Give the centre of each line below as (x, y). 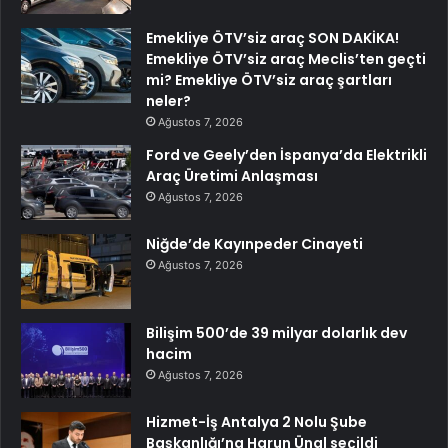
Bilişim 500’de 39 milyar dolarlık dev (276, 333)
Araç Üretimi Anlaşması (232, 176)
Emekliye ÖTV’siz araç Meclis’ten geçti (286, 59)
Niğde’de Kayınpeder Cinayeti (254, 244)
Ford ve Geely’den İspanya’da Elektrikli (286, 155)
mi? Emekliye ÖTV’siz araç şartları (269, 80)
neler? (168, 101)
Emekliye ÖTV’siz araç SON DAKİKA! (272, 38)
